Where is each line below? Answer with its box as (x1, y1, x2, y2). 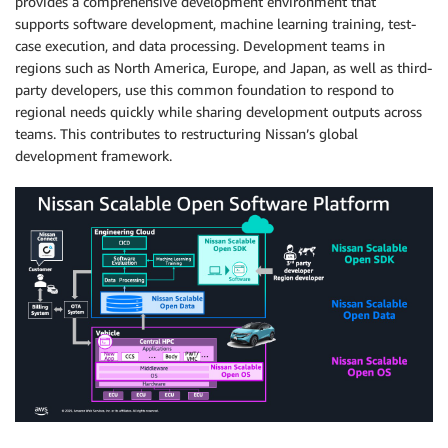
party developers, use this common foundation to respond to (15, 80, 394, 98)
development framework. (15, 146, 172, 164)
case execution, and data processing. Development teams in (15, 36, 385, 54)
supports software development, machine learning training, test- (15, 14, 416, 32)
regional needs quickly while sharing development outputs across (15, 102, 422, 120)
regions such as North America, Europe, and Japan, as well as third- (15, 58, 432, 76)
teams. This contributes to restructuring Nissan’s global (15, 124, 358, 142)
